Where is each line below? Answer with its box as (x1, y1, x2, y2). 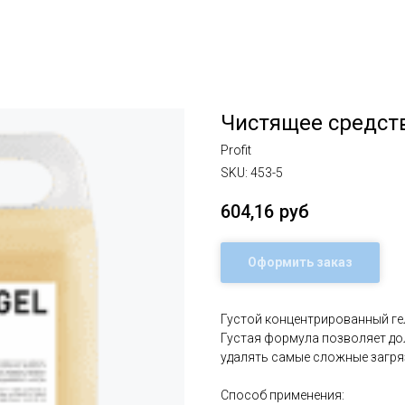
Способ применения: (221, 388, 344, 403)
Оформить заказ (248, 255, 353, 270)
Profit (221, 143, 251, 157)
